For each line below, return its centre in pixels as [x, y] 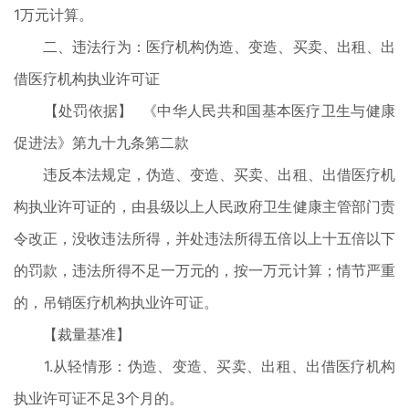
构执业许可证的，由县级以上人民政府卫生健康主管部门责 [204, 206]
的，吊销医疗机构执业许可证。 [116, 302]
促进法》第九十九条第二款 [101, 142]
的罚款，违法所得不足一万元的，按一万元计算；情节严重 [204, 270]
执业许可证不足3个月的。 [99, 398]
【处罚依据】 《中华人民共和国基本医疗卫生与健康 [204, 110]
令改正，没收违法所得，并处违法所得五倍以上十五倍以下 [204, 238]
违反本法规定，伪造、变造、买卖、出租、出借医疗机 [204, 174]
